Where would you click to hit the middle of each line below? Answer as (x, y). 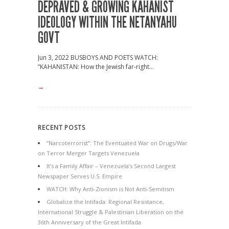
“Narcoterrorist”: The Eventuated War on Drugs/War (117, 143)
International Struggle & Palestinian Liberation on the (111, 212)
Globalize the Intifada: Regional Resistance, (105, 202)
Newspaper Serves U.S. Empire (80, 176)
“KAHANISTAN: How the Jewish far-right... (96, 67)
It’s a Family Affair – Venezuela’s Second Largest (111, 166)
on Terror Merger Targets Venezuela (89, 153)
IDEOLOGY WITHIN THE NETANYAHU (107, 22)
